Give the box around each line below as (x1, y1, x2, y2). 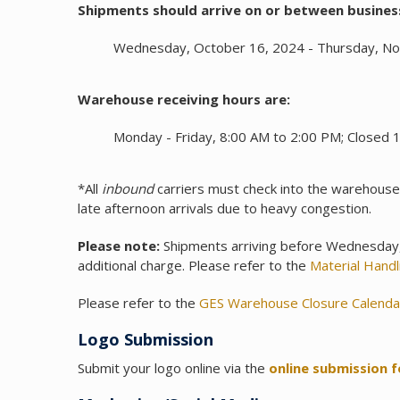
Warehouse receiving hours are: (78, 90, 290, 109)
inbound (102, 179, 154, 198)
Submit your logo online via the (78, 359, 269, 378)
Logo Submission (78, 329, 213, 351)
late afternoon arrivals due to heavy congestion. (78, 199, 371, 218)
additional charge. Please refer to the (78, 256, 310, 275)
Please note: (78, 237, 160, 255)
